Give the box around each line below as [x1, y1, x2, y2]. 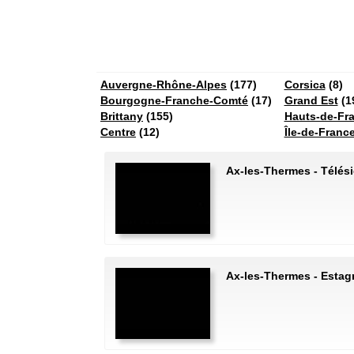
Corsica [284, 78, 326, 91]
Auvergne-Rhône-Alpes [100, 78, 227, 91]
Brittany [100, 110, 143, 122]
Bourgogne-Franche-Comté [100, 94, 248, 107]
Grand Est [284, 94, 338, 107]
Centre [100, 126, 136, 138]
